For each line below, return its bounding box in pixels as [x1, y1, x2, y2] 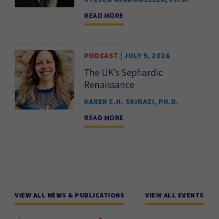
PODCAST [84, 50, 119, 60]
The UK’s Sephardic [84, 66, 163, 79]
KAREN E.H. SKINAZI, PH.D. [84, 96, 179, 106]
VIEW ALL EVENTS [145, 190, 204, 199]
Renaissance [84, 78, 134, 91]
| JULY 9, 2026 [118, 50, 170, 60]
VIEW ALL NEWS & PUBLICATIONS [15, 190, 124, 199]
